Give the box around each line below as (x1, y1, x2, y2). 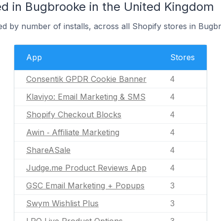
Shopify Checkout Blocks (26, 110, 121, 119)
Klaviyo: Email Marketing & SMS (26, 92, 146, 102)
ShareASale (26, 145, 71, 155)
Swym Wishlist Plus (26, 198, 99, 208)
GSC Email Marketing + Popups (26, 181, 145, 190)
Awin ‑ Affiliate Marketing (26, 127, 119, 137)
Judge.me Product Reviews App (26, 163, 147, 173)
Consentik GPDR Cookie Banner (26, 74, 147, 84)
